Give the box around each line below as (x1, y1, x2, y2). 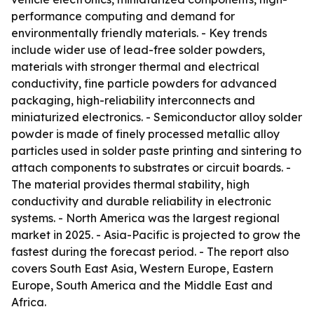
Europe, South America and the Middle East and (11, 278, 273, 292)
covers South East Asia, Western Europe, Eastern (11, 261, 273, 275)
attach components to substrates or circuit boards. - (11, 161, 291, 175)
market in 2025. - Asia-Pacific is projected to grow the (11, 228, 301, 242)
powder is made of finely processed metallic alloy (11, 127, 280, 141)
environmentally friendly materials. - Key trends (11, 26, 267, 40)
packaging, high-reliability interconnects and (11, 93, 255, 107)
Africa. (11, 295, 46, 309)
